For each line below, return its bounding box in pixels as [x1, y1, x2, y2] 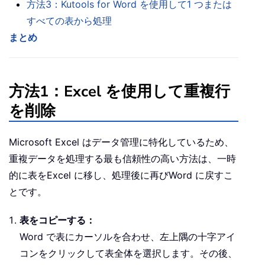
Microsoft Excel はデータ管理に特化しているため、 [9, 136, 234, 148]
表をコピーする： [20, 214, 95, 227]
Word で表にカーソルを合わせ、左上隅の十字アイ [20, 231, 235, 243]
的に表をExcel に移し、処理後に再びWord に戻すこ [9, 169, 233, 182]
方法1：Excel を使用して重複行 [9, 81, 230, 102]
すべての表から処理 [27, 15, 112, 27]
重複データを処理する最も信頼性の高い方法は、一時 [9, 153, 236, 165]
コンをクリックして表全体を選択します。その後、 [20, 247, 237, 260]
